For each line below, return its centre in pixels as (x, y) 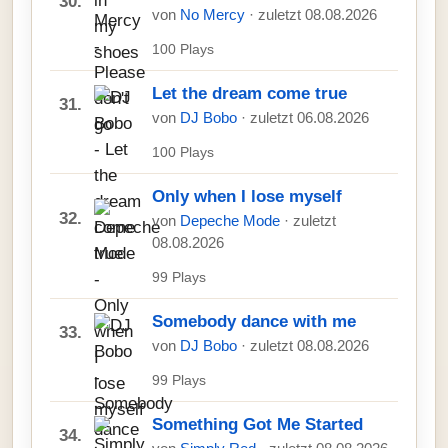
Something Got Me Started (257, 424)
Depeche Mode (232, 221)
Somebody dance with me (254, 321)
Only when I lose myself (247, 196)
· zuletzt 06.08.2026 (305, 118)
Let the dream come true (249, 93)
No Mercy (214, 15)
